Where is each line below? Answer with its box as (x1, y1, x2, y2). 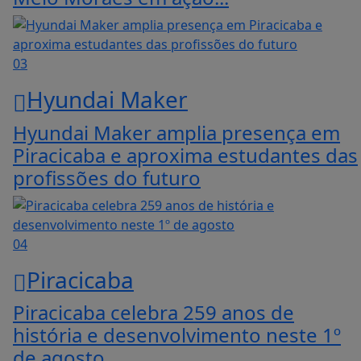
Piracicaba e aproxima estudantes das (13, 141, 358, 168)
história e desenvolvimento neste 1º (13, 322, 341, 349)
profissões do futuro (13, 164, 201, 191)
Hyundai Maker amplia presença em (13, 118, 340, 146)
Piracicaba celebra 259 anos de (13, 299, 294, 326)
